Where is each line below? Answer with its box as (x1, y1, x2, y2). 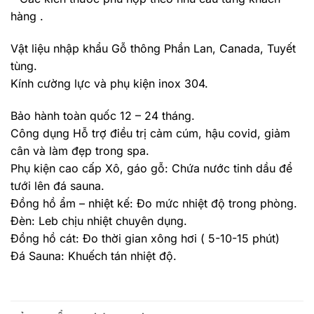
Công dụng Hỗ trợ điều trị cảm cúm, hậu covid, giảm (11, 125, 290, 140)
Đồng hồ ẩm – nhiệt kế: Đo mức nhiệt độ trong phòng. (11, 196, 297, 210)
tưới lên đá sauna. (11, 178, 104, 193)
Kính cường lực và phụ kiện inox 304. (11, 76, 208, 91)
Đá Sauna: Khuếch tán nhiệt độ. (11, 248, 177, 263)
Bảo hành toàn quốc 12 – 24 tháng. (11, 108, 195, 123)
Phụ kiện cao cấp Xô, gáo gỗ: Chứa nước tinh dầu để (11, 161, 292, 175)
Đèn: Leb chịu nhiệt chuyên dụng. (11, 213, 187, 228)
